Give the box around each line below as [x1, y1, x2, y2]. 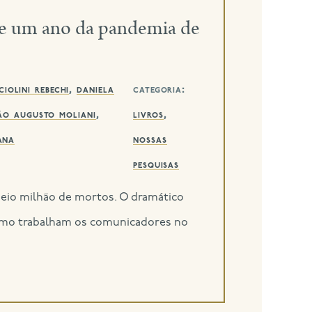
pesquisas [133, 159, 180, 171]
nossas [133, 134, 167, 146]
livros [133, 109, 164, 120]
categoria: [133, 84, 186, 95]
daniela [77, 84, 114, 95]
